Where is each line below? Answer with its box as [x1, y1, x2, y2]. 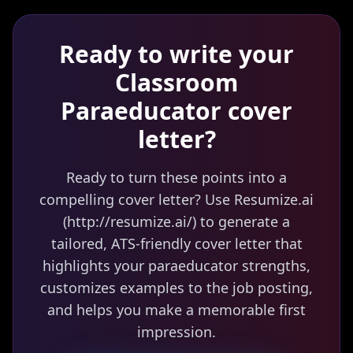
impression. [137, 322, 216, 341]
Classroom [115, 66, 238, 98]
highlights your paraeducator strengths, [43, 256, 310, 275]
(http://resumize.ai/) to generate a [63, 212, 290, 231]
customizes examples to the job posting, [40, 278, 313, 297]
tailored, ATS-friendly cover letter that [50, 234, 303, 253]
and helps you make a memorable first [47, 300, 306, 319]
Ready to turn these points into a [66, 168, 287, 187]
